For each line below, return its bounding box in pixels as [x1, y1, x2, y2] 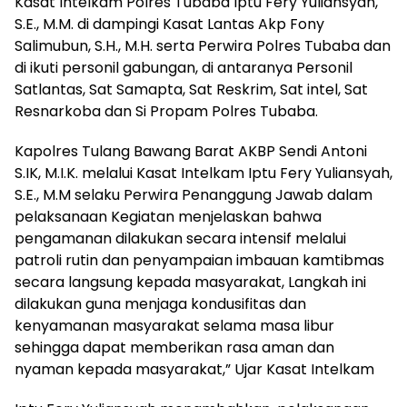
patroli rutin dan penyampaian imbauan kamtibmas [15, 249, 384, 271]
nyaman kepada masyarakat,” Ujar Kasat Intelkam [15, 358, 374, 380]
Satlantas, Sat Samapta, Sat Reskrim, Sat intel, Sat [15, 78, 368, 100]
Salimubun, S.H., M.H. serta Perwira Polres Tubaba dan [15, 35, 391, 56]
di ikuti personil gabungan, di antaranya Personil [15, 56, 352, 78]
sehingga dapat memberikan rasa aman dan [15, 336, 334, 358]
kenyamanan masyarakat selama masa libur [15, 314, 334, 336]
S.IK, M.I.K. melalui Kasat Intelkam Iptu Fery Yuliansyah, [15, 162, 392, 184]
